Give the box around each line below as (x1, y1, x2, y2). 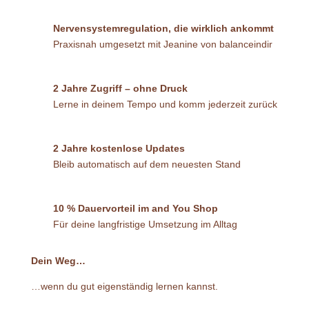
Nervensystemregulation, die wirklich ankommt (52, 22, 274, 34)
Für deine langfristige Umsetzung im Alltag (52, 218, 237, 230)
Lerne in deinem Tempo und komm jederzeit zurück (52, 98, 277, 110)
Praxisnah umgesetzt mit (52, 38, 163, 50)
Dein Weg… (30, 255, 86, 266)
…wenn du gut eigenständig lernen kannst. (30, 280, 218, 292)
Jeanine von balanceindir (163, 38, 272, 50)
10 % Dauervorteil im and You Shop (52, 202, 218, 214)
